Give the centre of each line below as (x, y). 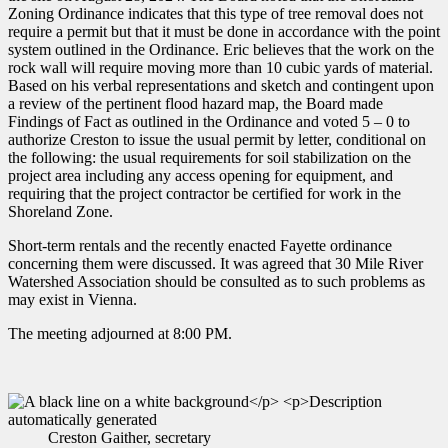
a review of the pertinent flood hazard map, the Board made (195, 104)
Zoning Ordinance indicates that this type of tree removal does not (215, 14)
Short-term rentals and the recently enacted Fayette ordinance (200, 246)
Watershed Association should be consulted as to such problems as (216, 282)
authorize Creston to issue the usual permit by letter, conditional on (217, 140)
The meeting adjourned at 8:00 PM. (120, 334)
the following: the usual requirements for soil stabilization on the (209, 158)
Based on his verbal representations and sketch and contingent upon (221, 86)
